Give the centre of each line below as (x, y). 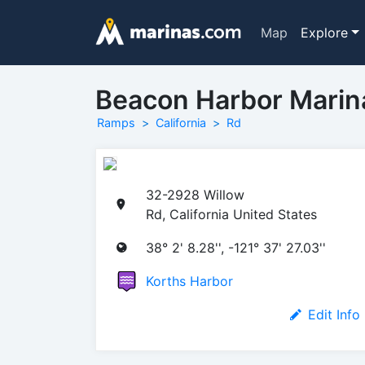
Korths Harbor (189, 281)
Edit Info (334, 314)
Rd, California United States (231, 214)
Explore (324, 33)
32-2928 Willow (195, 194)
